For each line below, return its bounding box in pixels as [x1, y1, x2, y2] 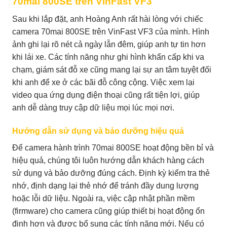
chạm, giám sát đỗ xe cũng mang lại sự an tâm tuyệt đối [12, 65, 211, 74]
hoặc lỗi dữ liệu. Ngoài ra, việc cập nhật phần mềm [12, 194, 195, 203]
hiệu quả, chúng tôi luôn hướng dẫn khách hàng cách [12, 156, 204, 165]
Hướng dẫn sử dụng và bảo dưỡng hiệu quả [12, 126, 184, 135]
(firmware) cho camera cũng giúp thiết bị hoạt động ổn [12, 206, 205, 215]
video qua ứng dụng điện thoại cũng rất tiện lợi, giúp [12, 91, 200, 100]
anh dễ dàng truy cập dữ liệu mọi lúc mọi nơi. [12, 103, 174, 112]
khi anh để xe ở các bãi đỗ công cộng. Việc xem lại [12, 78, 195, 87]
